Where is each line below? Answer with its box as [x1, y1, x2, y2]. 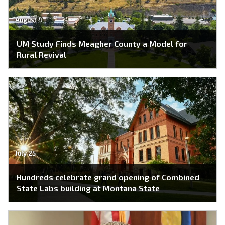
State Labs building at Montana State [17, 183, 161, 193]
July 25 [15, 149, 36, 158]
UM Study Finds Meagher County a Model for [17, 38, 187, 48]
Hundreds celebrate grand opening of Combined [17, 172, 199, 182]
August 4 [15, 16, 42, 24]
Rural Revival [17, 49, 66, 59]
